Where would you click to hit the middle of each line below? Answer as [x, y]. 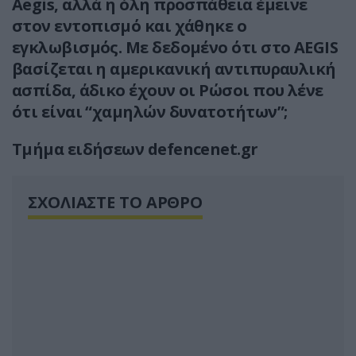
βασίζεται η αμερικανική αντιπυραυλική [174, 69]
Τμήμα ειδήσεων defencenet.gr [135, 149]
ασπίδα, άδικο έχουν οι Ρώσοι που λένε [168, 91]
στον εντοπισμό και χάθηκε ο [130, 26]
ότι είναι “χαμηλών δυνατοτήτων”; [150, 112]
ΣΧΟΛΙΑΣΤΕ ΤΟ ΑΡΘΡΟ [116, 203]
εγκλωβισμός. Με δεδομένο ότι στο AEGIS [175, 48]
